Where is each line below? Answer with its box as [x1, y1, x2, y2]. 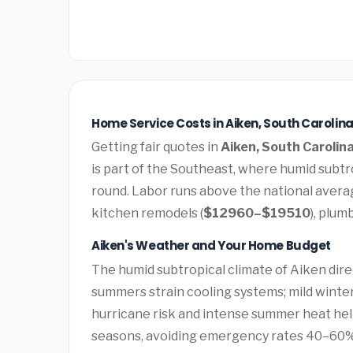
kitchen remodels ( [91, 206, 203, 221]
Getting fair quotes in [91, 139, 221, 155]
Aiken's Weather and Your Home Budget [91, 237, 331, 255]
